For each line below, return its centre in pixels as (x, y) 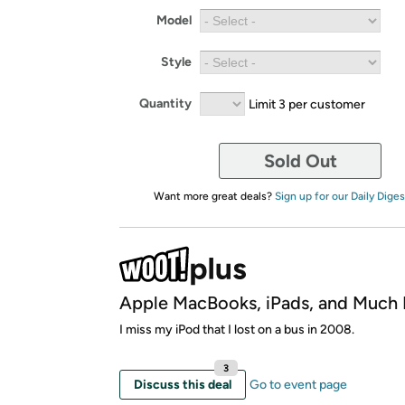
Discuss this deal (183, 384)
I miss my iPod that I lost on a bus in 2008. (237, 329)
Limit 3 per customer (307, 104)
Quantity (165, 104)
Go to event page (298, 384)
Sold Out (300, 160)
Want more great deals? (214, 196)
